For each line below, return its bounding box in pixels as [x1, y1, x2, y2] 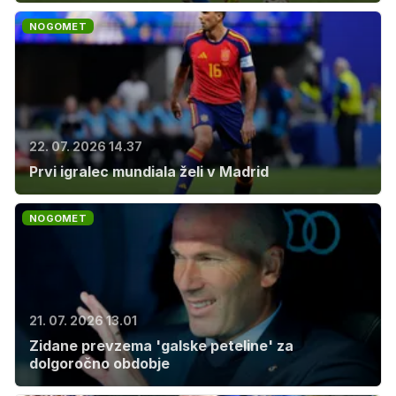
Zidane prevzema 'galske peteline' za [29, 337, 293, 354]
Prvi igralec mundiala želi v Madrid [29, 163, 269, 180]
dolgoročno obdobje [29, 354, 170, 372]
